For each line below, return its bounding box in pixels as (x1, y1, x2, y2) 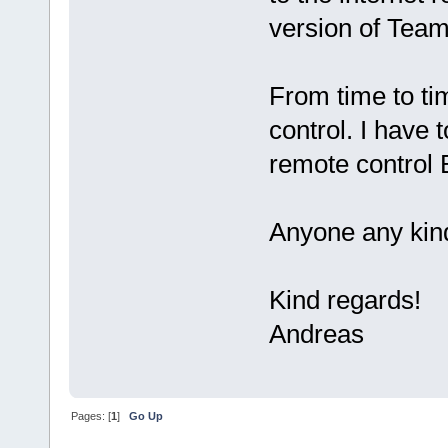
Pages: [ (71, 410, 112, 423)
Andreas (268, 319, 364, 350)
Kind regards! (268, 285, 421, 316)
